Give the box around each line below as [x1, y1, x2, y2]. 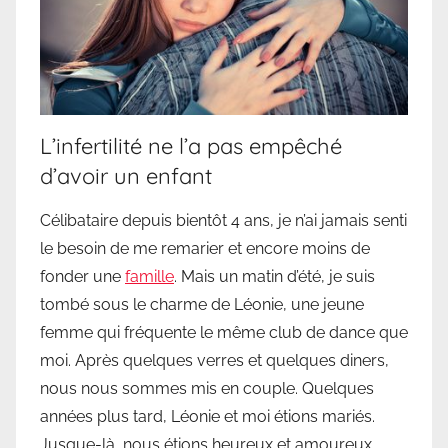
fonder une [40, 266, 125, 286]
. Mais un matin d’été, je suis [174, 266, 375, 286]
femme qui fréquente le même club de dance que [40, 322, 408, 342]
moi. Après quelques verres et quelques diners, [40, 350, 389, 370]
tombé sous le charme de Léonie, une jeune [40, 294, 364, 314]
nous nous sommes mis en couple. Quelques [40, 378, 374, 398]
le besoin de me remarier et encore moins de [40, 238, 370, 258]
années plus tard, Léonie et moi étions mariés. [40, 406, 375, 426]
